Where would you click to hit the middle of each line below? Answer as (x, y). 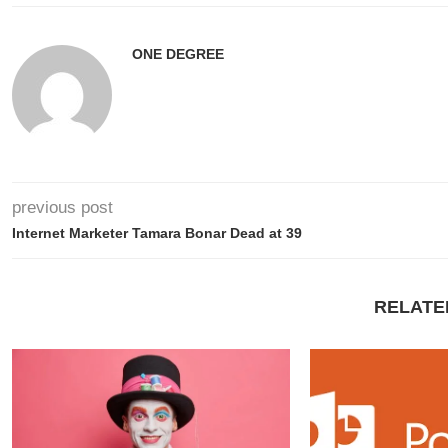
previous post (62, 207)
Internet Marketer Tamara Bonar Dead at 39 (157, 233)
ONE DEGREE (178, 54)
